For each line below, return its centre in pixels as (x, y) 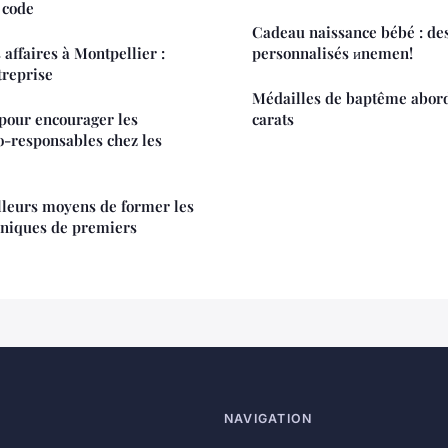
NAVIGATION (268, 418)
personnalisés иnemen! (332, 52)
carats (273, 118)
